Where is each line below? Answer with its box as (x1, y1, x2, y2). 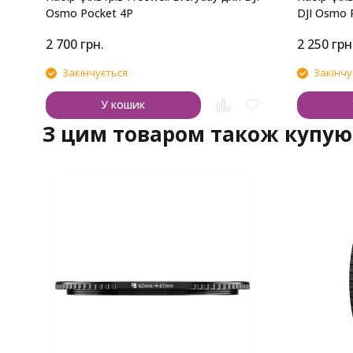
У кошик (101, 97, 146, 112)
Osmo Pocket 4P (45, 6, 133, 20)
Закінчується (61, 65, 128, 80)
